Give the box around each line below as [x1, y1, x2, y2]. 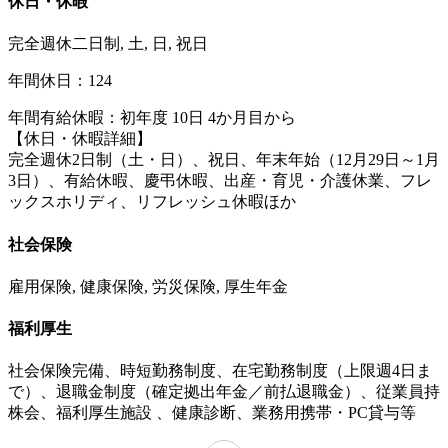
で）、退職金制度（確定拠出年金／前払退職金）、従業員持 [8, 383, 440, 401]
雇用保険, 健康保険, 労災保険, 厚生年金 [8, 277, 288, 295]
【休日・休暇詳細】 [8, 130, 152, 148]
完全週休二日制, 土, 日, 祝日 [8, 35, 208, 53]
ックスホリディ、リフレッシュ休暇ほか [8, 193, 296, 211]
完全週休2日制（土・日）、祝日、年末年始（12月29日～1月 [8, 151, 440, 169]
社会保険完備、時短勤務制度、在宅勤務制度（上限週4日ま [8, 362, 432, 380]
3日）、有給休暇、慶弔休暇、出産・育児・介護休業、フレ [8, 172, 432, 190]
